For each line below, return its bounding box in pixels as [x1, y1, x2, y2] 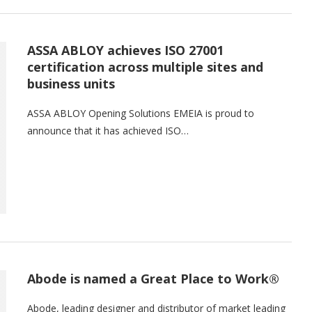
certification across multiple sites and [27, 58, 263, 75]
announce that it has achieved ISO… [27, 123, 189, 137]
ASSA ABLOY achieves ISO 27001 [27, 41, 224, 58]
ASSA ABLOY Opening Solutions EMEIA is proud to [27, 106, 254, 120]
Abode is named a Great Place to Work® [27, 270, 279, 287]
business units [27, 75, 115, 92]
